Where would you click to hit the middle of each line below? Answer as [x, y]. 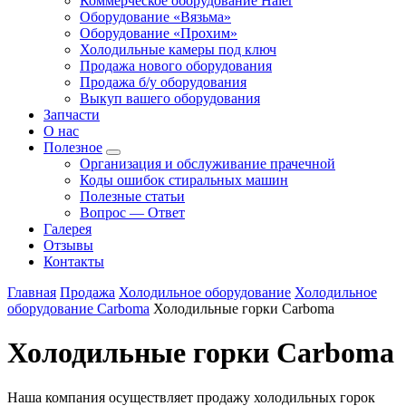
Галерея [68, 229]
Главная [32, 292]
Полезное [73, 147]
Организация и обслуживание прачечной [208, 164]
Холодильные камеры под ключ [178, 49]
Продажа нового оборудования [176, 66]
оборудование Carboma [78, 309]
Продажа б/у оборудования [163, 82]
